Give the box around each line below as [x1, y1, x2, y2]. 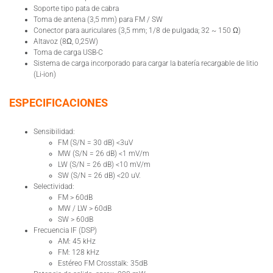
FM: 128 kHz [58, 247, 99, 257]
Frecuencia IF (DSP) [34, 225, 97, 235]
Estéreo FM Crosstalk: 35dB [58, 258, 147, 268]
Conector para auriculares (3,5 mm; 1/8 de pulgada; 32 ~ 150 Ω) [34, 26, 241, 35]
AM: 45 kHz [58, 236, 96, 246]
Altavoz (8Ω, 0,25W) [34, 37, 98, 46]
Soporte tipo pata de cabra [34, 4, 119, 13]
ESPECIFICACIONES [9, 96, 108, 109]
